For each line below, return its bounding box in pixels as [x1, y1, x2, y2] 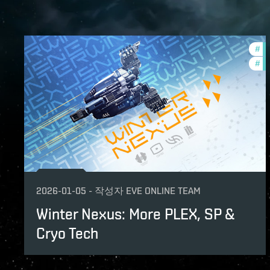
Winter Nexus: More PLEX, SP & [36, 204, 234, 223]
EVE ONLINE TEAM [126, 184, 201, 196]
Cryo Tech [36, 224, 98, 242]
